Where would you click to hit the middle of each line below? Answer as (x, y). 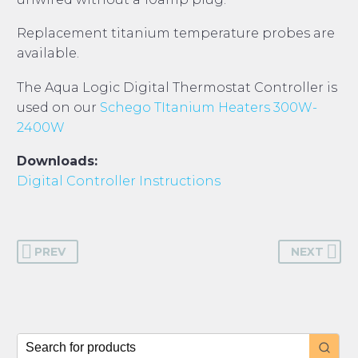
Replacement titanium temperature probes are (176, 34)
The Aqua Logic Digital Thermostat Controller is (177, 87)
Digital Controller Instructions (119, 181)
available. (48, 54)
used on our (58, 107)
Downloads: (57, 161)
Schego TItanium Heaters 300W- (209, 107)
